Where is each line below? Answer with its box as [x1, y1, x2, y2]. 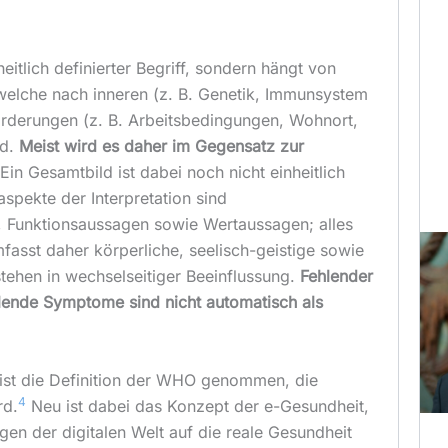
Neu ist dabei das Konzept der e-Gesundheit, [25, 395, 369, 416]
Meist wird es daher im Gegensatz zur [18, 136, 304, 157]
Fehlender [299, 266, 373, 287]
